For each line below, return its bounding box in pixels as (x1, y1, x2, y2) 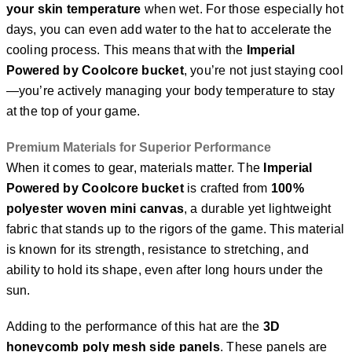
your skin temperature (5, 2, 141, 16)
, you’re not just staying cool (183, 64, 343, 77)
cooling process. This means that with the (5, 43, 247, 57)
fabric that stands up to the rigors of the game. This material (5, 222, 345, 236)
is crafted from (183, 181, 271, 195)
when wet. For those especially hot (141, 2, 343, 16)
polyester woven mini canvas (5, 202, 184, 215)
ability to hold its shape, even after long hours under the (5, 263, 324, 277)
